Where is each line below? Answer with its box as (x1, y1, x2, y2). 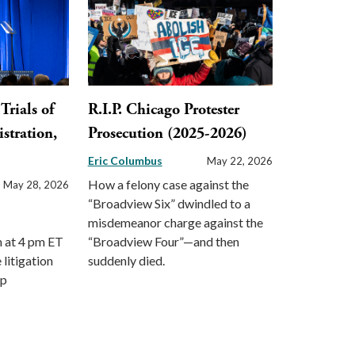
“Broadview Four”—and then (87, 234, 239, 250)
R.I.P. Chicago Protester (87, 100, 239, 120)
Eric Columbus (87, 154, 162, 168)
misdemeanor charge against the (87, 215, 263, 231)
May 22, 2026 (206, 155, 273, 168)
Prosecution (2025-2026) (87, 124, 247, 144)
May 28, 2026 (2, 178, 69, 192)
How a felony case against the (87, 177, 249, 193)
